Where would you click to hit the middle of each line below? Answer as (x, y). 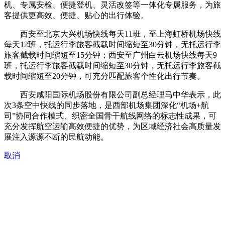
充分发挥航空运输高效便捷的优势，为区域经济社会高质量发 (113, 127)
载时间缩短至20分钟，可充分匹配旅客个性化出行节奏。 (104, 76)
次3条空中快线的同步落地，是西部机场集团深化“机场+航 (106, 105)
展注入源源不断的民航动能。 (56, 137)
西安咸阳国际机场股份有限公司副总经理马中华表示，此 (121, 95)
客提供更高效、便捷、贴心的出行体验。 (76, 16)
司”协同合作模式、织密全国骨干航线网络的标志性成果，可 (110, 116)
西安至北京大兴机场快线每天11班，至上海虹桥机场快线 (121, 34)
